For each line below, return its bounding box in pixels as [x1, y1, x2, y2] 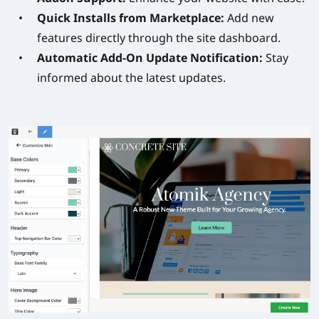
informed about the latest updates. [37, 70, 226, 86]
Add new [224, 10, 274, 26]
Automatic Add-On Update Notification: [37, 50, 263, 66]
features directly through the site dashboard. [37, 30, 281, 46]
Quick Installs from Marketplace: [37, 10, 224, 26]
